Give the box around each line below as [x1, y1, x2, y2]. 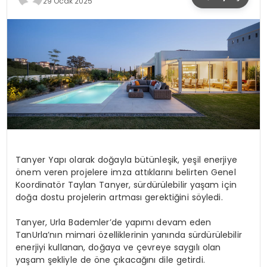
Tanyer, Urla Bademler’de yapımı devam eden [15, 216, 212, 229]
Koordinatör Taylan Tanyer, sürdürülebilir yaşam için [15, 179, 237, 191]
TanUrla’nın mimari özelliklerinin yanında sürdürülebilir [15, 229, 242, 241]
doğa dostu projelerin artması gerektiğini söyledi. [15, 191, 223, 204]
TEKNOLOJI [15, 44, 68, 58]
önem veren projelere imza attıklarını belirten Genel [15, 166, 236, 179]
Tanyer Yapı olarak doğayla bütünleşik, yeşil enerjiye [15, 154, 237, 166]
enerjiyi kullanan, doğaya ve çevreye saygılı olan [15, 241, 221, 254]
